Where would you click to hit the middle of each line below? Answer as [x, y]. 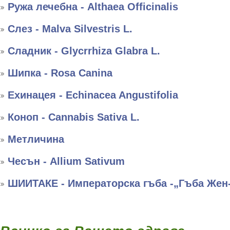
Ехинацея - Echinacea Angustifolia [93, 95]
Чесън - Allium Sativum [66, 161]
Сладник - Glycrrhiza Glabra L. [84, 51]
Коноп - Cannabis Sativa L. [74, 117]
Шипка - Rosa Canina [60, 73]
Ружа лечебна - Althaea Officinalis [93, 7]
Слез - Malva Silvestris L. [70, 29]
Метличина [36, 139]
